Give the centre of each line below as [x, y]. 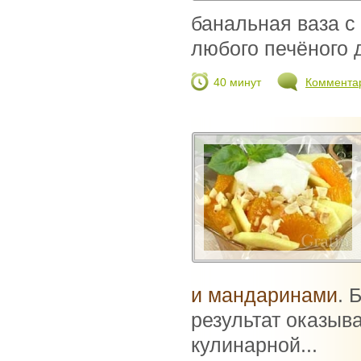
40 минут [237, 83]
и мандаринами [264, 295]
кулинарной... [254, 345]
